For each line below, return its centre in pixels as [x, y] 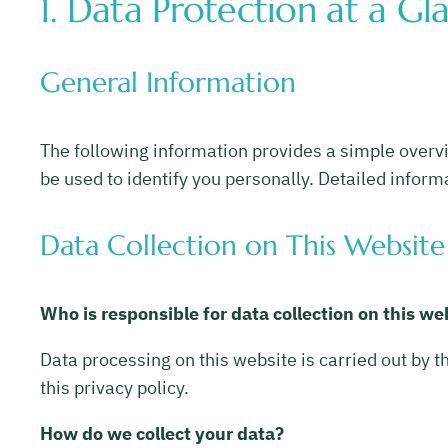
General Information [168, 83]
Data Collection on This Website [242, 246]
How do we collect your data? [162, 433]
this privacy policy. [114, 387]
